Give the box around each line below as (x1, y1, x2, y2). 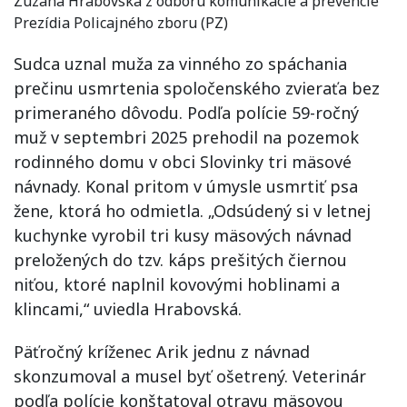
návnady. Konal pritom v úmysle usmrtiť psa (14, 174, 358, 197)
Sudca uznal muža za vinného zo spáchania (14, 52, 347, 74)
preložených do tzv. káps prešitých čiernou (14, 248, 347, 271)
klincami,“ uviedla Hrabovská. (14, 297, 242, 320)
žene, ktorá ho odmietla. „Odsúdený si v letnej (14, 199, 371, 222)
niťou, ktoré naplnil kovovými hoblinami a (14, 273, 340, 295)
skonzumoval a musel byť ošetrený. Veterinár (14, 364, 366, 387)
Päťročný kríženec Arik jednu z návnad (14, 340, 310, 362)
